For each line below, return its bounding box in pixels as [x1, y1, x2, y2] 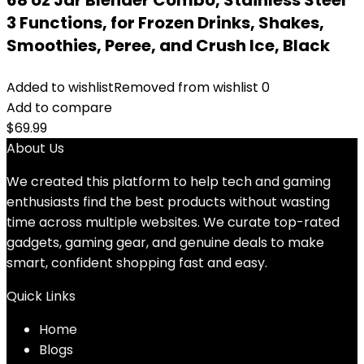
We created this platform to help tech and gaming [6, 172, 331, 191]
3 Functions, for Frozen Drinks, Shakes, [6, 11, 324, 34]
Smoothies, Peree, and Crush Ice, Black [6, 34, 330, 57]
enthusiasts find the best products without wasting [6, 193, 330, 211]
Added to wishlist [6, 78, 114, 97]
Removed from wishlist [114, 78, 258, 97]
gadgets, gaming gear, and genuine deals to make [6, 233, 324, 252]
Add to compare [6, 98, 112, 117]
